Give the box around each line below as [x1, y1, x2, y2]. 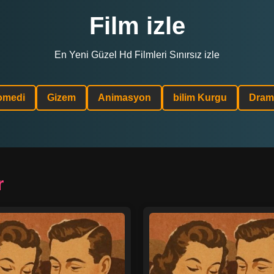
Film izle [89, 12, 185, 39]
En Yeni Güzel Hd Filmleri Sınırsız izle [54, 50, 220, 60]
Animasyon [97, 92, 151, 103]
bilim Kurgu [172, 92, 227, 103]
